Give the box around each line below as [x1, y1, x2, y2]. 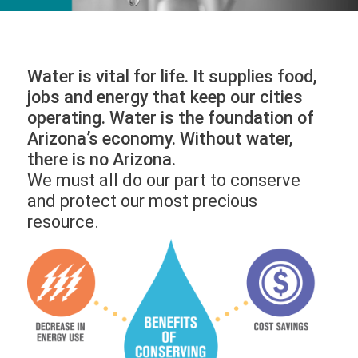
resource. [27, 211, 100, 232]
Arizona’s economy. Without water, [27, 128, 294, 149]
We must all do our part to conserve [27, 169, 301, 190]
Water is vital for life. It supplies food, [27, 66, 318, 86]
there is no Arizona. [27, 149, 181, 169]
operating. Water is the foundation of [27, 107, 315, 128]
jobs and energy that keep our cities [27, 86, 304, 107]
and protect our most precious [27, 190, 258, 211]
